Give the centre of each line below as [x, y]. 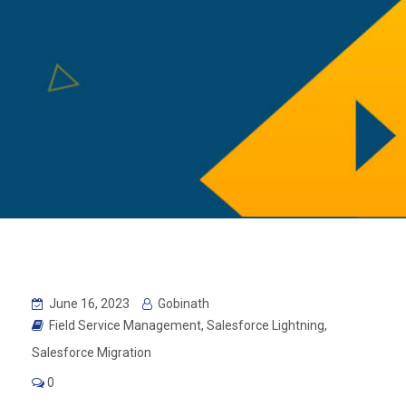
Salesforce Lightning [266, 326]
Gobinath [182, 304]
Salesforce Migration [92, 353]
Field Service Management [125, 326]
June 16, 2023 [88, 304]
